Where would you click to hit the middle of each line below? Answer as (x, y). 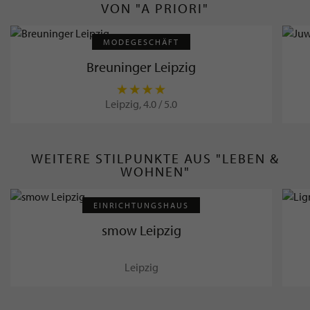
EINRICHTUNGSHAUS (141, 205)
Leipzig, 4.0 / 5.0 (141, 103)
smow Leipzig (141, 230)
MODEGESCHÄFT (141, 42)
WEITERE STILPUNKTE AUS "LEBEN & (155, 158)
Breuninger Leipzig (141, 66)
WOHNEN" (155, 172)
